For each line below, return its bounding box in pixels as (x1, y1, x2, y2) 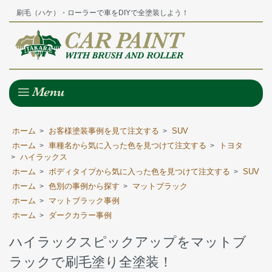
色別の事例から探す (49, 181, 120, 191)
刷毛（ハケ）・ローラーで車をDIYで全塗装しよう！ (9, 8, 189, 18)
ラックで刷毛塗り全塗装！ (9, 254, 172, 270)
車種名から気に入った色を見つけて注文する (49, 140, 206, 150)
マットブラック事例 (49, 195, 120, 205)
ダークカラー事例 (49, 210, 112, 220)
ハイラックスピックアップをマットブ (9, 234, 246, 250)
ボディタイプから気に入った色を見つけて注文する (49, 166, 230, 176)
